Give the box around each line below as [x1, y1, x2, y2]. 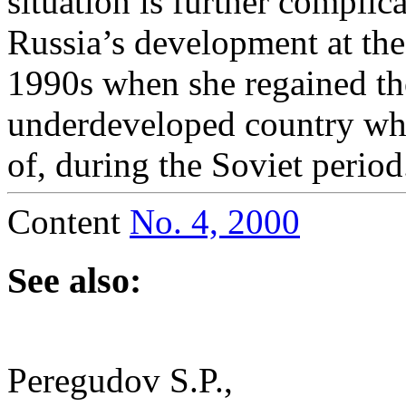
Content [7, 202, 130, 242]
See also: [7, 259, 141, 301]
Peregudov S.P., [7, 360, 233, 400]
